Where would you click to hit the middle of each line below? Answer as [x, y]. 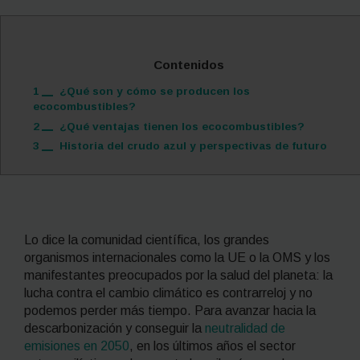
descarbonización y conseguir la [115, 328]
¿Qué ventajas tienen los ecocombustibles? [182, 126]
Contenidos [189, 64]
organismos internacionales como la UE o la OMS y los [177, 257]
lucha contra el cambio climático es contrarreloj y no [168, 292]
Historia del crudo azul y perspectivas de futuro [194, 146]
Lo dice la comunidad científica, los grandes [147, 239]
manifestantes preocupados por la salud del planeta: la [178, 275]
